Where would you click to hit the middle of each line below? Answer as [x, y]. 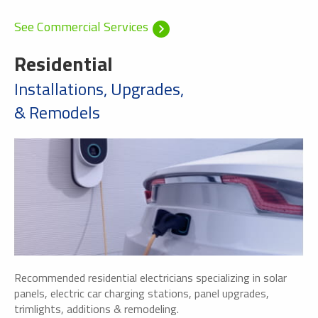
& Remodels [57, 112]
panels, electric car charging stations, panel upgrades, [142, 293]
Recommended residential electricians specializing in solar [150, 277]
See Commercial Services [81, 26]
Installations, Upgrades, [99, 88]
